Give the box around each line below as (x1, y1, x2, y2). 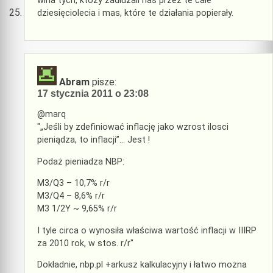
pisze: (92, 76, 116, 88)
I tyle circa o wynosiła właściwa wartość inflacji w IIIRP (37, 225, 257, 236)
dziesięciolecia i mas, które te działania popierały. (37, 7, 233, 18)
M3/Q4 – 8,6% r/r (37, 191, 105, 202)
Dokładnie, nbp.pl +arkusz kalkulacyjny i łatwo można (37, 260, 247, 270)
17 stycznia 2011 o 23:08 (37, 88, 149, 99)
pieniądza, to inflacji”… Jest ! (37, 135, 150, 146)
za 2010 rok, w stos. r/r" (37, 238, 133, 249)
